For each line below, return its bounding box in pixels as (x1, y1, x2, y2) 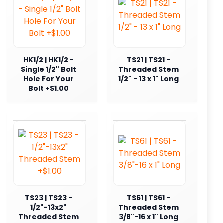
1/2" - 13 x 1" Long (118, 73, 179, 84)
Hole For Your (23, 73, 74, 84)
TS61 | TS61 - (126, 192, 170, 203)
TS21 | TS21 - (126, 54, 170, 65)
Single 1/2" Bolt (20, 64, 76, 74)
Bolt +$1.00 (28, 83, 69, 93)
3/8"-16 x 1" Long (118, 211, 178, 222)
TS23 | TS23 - (24, 192, 72, 203)
